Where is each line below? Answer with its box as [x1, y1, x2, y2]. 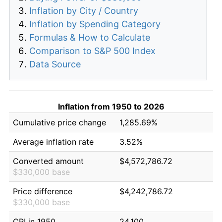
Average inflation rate [13, 136, 94, 147]
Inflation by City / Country [29, 5, 138, 16]
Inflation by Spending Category [29, 18, 161, 29]
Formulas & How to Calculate [29, 32, 150, 43]
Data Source [29, 58, 81, 69]
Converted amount [13, 156, 84, 166]
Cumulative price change [13, 117, 106, 127]
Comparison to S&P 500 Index [29, 45, 156, 56]
